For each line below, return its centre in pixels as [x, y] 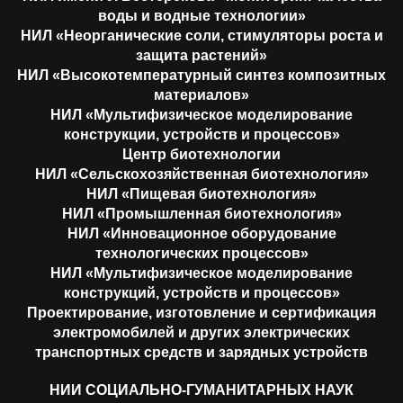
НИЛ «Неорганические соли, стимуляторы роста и [201, 35]
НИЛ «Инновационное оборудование [201, 233]
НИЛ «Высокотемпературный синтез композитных [201, 75]
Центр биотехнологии [201, 154]
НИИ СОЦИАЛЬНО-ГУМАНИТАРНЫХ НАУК [201, 390]
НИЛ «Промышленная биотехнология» [201, 213]
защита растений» [201, 55]
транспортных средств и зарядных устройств [201, 352]
